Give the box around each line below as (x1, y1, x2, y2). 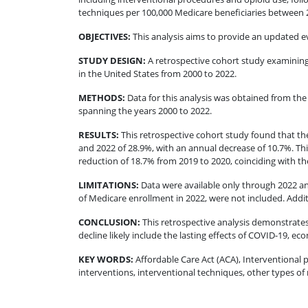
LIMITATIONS (78, 178, 136, 191)
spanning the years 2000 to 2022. (78, 104, 212, 117)
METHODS (78, 91, 122, 104)
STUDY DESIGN (78, 54, 143, 67)
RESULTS (78, 128, 116, 141)
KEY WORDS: (78, 252, 133, 265)
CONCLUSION (78, 215, 137, 228)
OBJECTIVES (78, 30, 128, 43)
